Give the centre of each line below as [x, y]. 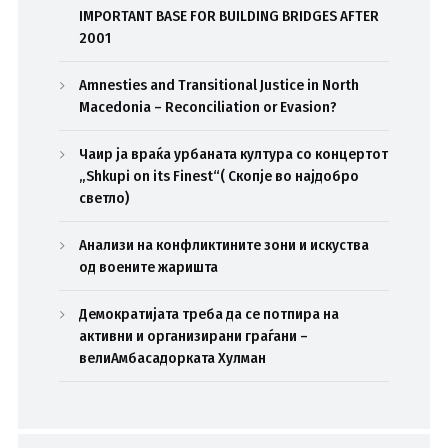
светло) [104, 197]
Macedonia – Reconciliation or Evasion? [208, 106]
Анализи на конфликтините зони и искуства [224, 244]
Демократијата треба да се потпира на [209, 313]
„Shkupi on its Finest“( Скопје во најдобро [219, 175]
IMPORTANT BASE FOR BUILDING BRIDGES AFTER [229, 15]
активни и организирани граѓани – [194, 335]
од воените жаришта [149, 266]
